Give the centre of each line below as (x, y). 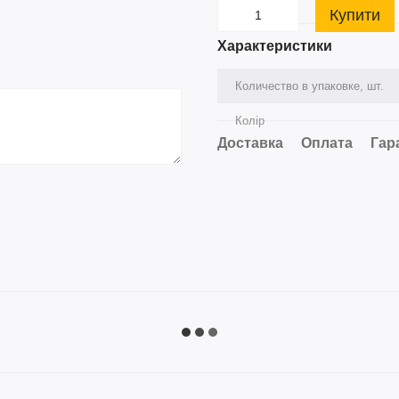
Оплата (327, 143)
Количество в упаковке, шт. (309, 86)
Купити (355, 15)
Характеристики (275, 46)
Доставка (250, 143)
